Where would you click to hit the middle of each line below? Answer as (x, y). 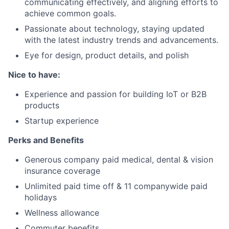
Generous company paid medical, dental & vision (119, 159)
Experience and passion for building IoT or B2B (116, 94)
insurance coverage (62, 170)
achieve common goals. (70, 13)
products (42, 105)
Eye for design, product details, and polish (107, 55)
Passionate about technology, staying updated (114, 28)
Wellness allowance (62, 212)
